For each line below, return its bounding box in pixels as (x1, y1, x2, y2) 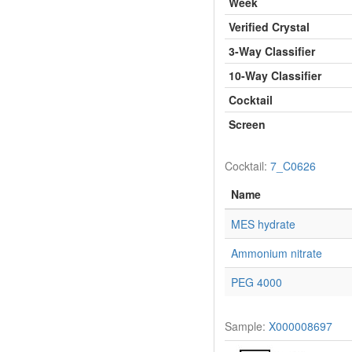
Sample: (225, 317, 269, 334)
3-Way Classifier (229, 42, 315, 59)
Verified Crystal (229, 18, 310, 35)
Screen (229, 115, 266, 132)
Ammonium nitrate (231, 244, 322, 261)
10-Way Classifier (229, 67, 321, 83)
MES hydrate (231, 215, 295, 232)
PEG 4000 (231, 273, 282, 290)
